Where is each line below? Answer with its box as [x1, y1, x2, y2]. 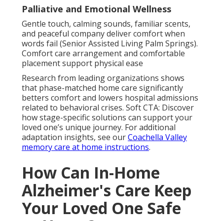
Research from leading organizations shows [22, 72, 184, 83]
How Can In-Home [22, 161, 160, 183]
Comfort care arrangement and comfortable [22, 47, 185, 59]
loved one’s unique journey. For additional [22, 121, 176, 133]
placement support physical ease [22, 57, 143, 69]
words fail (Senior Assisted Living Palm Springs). [22, 37, 198, 49]
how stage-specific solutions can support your [22, 111, 192, 123]
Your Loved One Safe [22, 197, 181, 219]
